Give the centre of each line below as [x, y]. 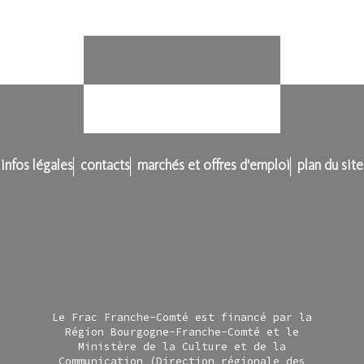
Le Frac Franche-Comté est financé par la [182, 318]
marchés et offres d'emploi [214, 166]
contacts [105, 166]
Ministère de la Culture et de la [182, 347]
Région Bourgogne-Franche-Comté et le [182, 332]
